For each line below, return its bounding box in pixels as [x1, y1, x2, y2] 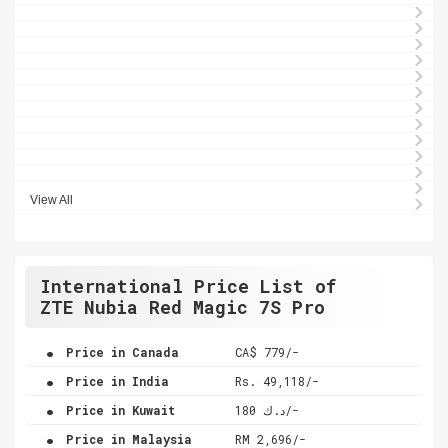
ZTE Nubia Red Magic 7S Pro [40, 294, 325, 319]
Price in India [59, 372, 169, 389]
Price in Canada [59, 343, 179, 360]
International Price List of [40, 273, 336, 298]
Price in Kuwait [59, 401, 175, 418]
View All [30, 192, 73, 207]
